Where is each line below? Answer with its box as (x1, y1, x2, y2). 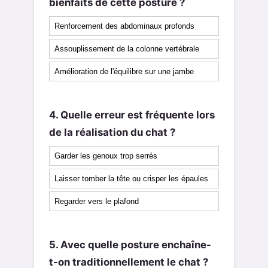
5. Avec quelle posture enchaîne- (49, 238, 211, 251)
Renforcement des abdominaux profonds (54, 22, 194, 31)
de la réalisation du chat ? (49, 126, 175, 138)
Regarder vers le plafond (54, 196, 139, 206)
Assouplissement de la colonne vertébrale (54, 44, 199, 54)
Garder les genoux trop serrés (54, 151, 157, 160)
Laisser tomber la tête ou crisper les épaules (54, 173, 208, 183)
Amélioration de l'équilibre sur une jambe (54, 67, 194, 77)
